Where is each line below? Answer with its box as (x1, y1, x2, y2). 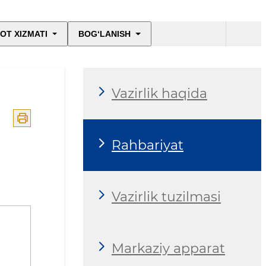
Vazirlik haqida (112, 85, 207, 102)
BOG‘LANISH (78, 29, 131, 39)
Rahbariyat (112, 137, 183, 153)
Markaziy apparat (112, 240, 225, 256)
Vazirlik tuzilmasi (112, 188, 221, 205)
